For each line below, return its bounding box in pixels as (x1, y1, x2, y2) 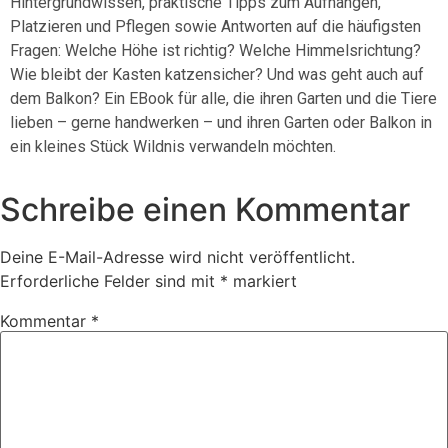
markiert (228, 271, 297, 292)
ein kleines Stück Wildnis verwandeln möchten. (10, 136, 336, 156)
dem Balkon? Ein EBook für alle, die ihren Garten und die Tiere (10, 88, 437, 108)
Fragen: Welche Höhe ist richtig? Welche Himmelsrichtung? (10, 40, 421, 60)
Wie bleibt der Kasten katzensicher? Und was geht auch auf (10, 64, 424, 84)
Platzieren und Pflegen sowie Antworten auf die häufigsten (10, 16, 421, 36)
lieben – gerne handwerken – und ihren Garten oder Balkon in (10, 112, 432, 132)
